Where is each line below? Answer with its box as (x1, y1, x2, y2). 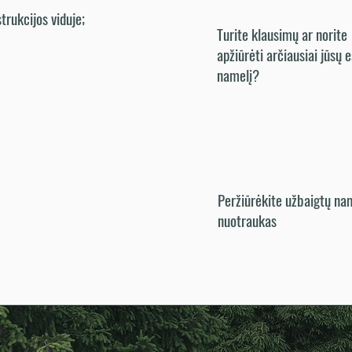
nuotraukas (218, 209, 277, 231)
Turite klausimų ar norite (217, 23, 347, 45)
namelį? (217, 64, 259, 86)
